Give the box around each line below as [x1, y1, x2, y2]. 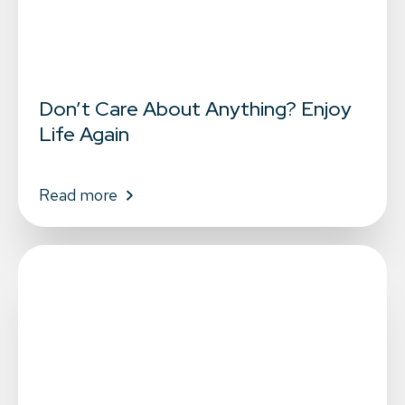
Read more [38, 184, 118, 206]
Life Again [38, 121, 129, 148]
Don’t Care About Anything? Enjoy [38, 96, 352, 123]
